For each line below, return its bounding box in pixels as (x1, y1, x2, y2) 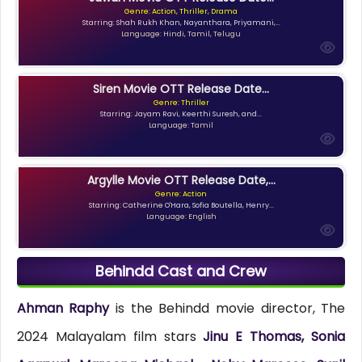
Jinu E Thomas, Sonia (203, 327, 346, 347)
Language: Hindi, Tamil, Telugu (121, 28, 241, 39)
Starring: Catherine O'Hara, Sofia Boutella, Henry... (88, 200, 274, 210)
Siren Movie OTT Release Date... (93, 80, 269, 97)
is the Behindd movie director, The (109, 299, 346, 318)
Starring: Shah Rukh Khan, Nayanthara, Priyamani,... (82, 17, 280, 27)
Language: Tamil (149, 120, 213, 130)
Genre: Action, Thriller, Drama (124, 6, 238, 16)
